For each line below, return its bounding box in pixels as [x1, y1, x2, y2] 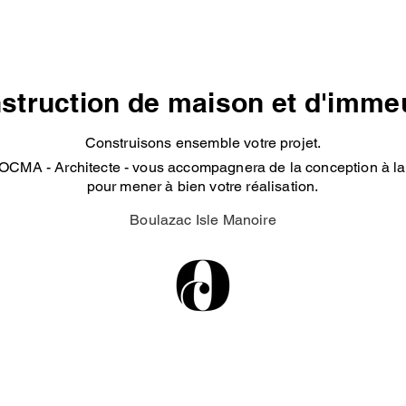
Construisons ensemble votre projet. [84, 134, 322, 151]
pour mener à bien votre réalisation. [86, 178, 319, 195]
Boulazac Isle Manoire [130, 211, 276, 228]
